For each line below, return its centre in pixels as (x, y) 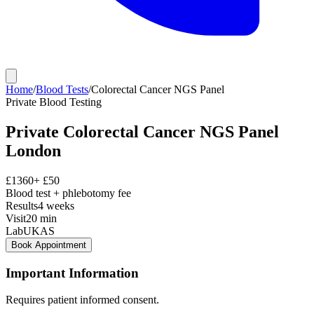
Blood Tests (62, 89)
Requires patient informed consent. (82, 300)
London (33, 150)
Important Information (72, 273)
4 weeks (56, 205)
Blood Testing (70, 102)
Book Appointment (49, 245)
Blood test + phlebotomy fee (68, 193)
